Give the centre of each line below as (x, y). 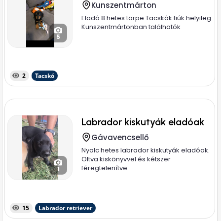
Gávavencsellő (120, 137)
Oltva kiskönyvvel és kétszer (126, 159)
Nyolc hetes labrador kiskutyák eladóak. (146, 150)
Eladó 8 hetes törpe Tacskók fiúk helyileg (147, 18)
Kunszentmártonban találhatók (131, 27)
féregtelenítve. (105, 168)
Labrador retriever (66, 208)
